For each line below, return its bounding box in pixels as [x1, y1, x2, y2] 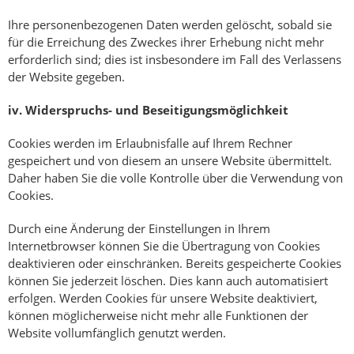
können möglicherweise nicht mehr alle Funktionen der [8, 307, 308, 324]
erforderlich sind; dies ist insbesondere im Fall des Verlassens [8, 51, 341, 68]
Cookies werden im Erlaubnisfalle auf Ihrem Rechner [8, 135, 292, 152]
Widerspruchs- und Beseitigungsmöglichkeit [25, 102, 288, 119]
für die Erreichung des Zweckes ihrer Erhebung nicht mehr [8, 34, 324, 51]
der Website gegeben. [8, 69, 125, 85]
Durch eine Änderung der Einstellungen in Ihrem [8, 220, 270, 237]
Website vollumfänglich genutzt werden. [8, 325, 226, 341]
